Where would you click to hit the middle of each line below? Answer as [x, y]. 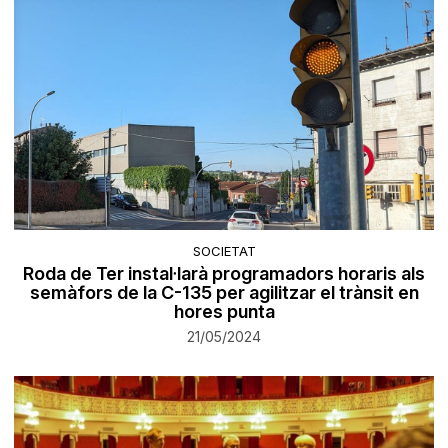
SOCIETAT [224, 250]
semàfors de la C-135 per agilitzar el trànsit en [224, 292]
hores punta [224, 311]
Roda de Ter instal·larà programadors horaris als [224, 273]
